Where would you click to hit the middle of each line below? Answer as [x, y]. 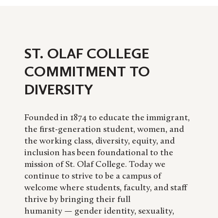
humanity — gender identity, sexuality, [99, 212]
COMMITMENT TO [87, 72]
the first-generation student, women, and [104, 130]
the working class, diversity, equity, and [100, 142]
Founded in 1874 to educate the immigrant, [107, 118]
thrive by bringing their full [77, 200]
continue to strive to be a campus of [93, 177]
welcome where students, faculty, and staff [106, 188]
